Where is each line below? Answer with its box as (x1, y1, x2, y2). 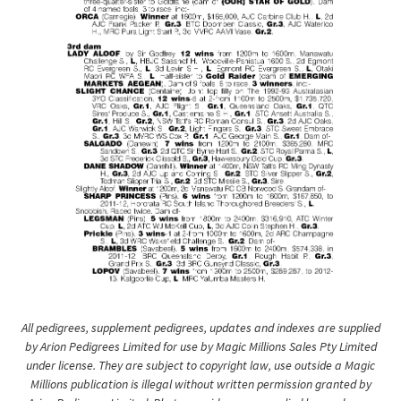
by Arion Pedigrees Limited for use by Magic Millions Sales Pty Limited (24, 338, 377, 355)
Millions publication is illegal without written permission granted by (30, 376, 371, 393)
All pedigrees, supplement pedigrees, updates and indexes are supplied (21, 320, 380, 337)
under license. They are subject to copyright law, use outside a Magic (26, 357, 375, 374)
